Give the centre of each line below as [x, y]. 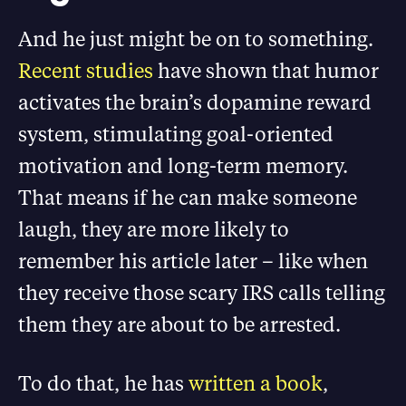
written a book [256, 383]
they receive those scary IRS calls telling [202, 292]
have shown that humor [266, 70]
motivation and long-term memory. [183, 165]
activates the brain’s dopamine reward [195, 102]
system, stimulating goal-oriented [176, 134]
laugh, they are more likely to [154, 229]
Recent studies [86, 70]
